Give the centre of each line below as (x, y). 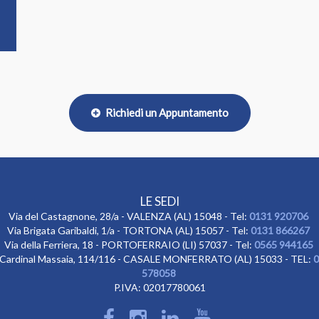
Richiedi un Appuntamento (166, 113)
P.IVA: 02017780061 (159, 287)
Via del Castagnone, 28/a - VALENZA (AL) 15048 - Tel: (129, 216)
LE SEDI (159, 201)
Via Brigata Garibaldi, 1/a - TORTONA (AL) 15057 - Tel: (129, 230)
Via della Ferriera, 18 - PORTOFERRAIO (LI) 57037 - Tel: (129, 245)
